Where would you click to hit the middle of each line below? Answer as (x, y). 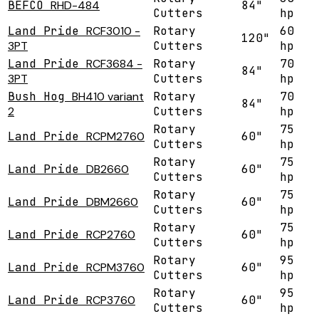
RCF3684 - (114, 64)
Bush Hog (36, 97)
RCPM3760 (115, 268)
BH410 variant (108, 97)
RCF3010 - (113, 31)
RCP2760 (111, 235)
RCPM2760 (115, 137)
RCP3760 (111, 300)
